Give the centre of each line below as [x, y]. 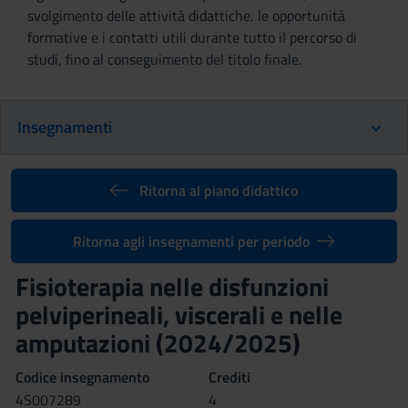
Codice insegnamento [82, 377]
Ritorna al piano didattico [218, 190]
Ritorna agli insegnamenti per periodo [192, 241]
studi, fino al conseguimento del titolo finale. [164, 59]
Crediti [229, 377]
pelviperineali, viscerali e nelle [179, 315]
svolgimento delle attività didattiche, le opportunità [186, 15]
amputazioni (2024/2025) [158, 343]
